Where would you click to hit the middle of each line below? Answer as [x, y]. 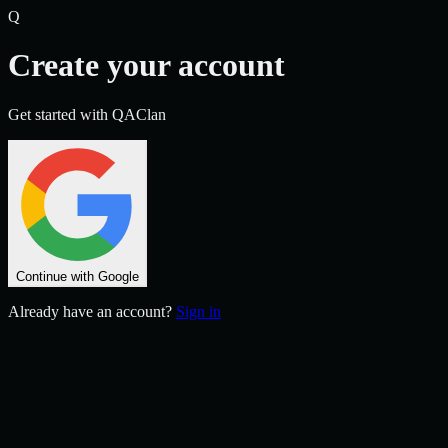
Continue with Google [77, 276]
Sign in [198, 311]
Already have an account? [90, 311]
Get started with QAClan [87, 114]
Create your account [146, 65]
